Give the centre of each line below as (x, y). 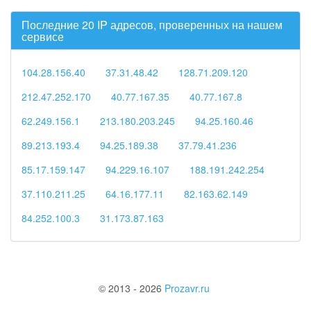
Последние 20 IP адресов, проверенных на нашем (152, 25)
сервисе (43, 36)
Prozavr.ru (187, 288)
